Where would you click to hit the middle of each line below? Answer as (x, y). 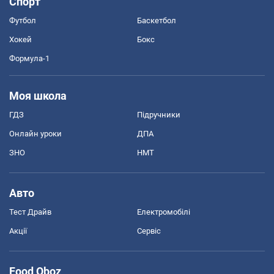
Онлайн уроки (35, 133)
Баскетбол (157, 20)
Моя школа (38, 95)
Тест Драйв (30, 212)
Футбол (23, 20)
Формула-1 (29, 58)
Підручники (159, 114)
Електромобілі (164, 212)
